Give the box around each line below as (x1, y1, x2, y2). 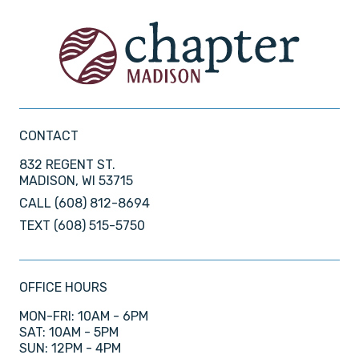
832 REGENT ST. (19, 157, 115, 173)
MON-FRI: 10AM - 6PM (19, 309, 148, 325)
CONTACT (19, 128, 79, 144)
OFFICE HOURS (19, 280, 107, 296)
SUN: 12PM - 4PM (19, 341, 121, 357)
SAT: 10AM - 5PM (19, 325, 119, 341)
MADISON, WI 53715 (19, 173, 133, 189)
